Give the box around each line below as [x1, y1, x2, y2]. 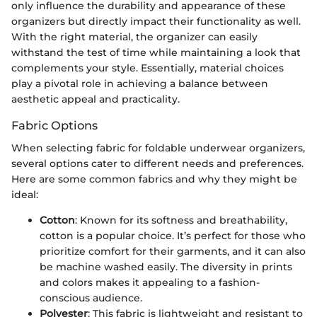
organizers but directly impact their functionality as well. [11, 14, 301, 28]
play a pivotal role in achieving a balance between [11, 76, 268, 90]
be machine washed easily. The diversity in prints [40, 260, 292, 274]
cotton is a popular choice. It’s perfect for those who [40, 229, 306, 243]
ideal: [11, 188, 38, 202]
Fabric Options [11, 117, 98, 132]
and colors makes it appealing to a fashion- [40, 276, 260, 289]
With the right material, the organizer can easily [11, 30, 258, 43]
